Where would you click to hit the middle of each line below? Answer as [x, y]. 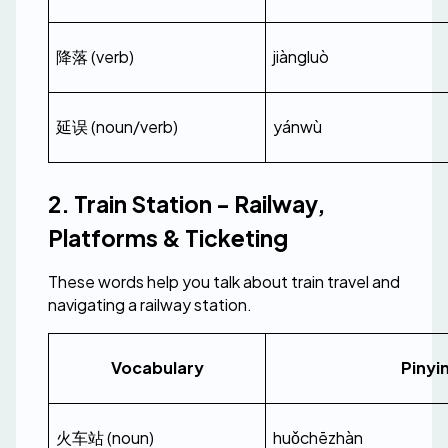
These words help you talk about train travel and [224, 281]
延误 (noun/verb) [117, 126]
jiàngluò [301, 56]
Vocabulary [157, 367]
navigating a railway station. [150, 304]
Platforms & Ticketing [168, 237]
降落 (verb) [95, 56]
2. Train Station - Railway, [186, 203]
